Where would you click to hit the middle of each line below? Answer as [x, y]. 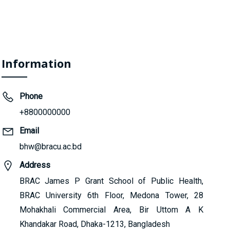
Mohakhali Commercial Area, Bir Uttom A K [111, 210]
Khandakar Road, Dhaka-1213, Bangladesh [94, 224]
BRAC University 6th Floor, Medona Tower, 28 [111, 195]
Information [36, 63]
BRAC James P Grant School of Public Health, [111, 181]
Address [35, 165]
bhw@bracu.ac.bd [50, 147]
